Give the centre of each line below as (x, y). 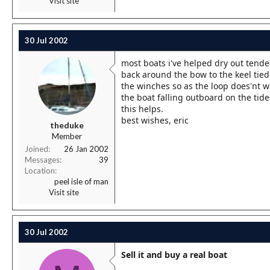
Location (40, 171)
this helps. (142, 109)
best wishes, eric (155, 120)
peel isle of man (81, 181)
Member (67, 136)
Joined (36, 149)
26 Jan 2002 (86, 149)
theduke (67, 125)
